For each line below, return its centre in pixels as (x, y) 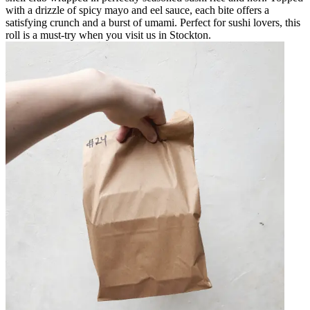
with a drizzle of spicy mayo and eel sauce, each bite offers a (137, 10)
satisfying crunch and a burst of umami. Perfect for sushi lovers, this (153, 22)
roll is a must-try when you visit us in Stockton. (108, 35)
